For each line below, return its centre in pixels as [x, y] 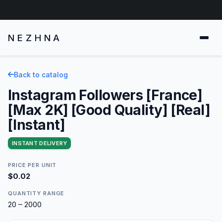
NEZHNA [35, 37]
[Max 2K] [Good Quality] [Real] [109, 110]
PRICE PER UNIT [32, 165]
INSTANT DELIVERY [40, 143]
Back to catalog [41, 74]
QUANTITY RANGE [36, 193]
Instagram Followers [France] [105, 95]
